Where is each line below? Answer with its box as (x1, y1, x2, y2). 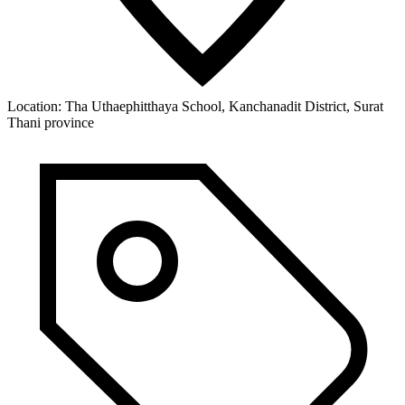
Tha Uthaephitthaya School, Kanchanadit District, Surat (65, 99, 383, 115)
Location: (7, 99, 61, 115)
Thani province (7, 115, 94, 131)
